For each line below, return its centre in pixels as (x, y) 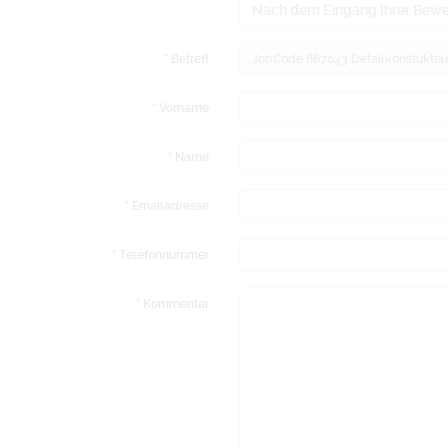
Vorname (184, 108)
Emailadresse (170, 206)
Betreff (190, 59)
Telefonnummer (164, 255)
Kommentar (176, 304)
